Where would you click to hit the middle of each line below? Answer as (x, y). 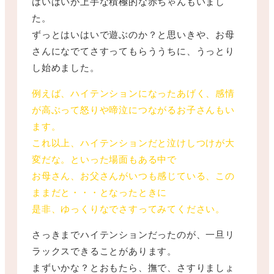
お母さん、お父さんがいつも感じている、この (133, 175)
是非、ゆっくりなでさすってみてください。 (128, 208)
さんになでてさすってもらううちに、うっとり (133, 50)
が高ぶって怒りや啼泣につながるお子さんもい (133, 109)
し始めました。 (66, 67)
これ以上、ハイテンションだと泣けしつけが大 (133, 142)
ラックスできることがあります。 (105, 250)
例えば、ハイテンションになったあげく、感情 (133, 92)
